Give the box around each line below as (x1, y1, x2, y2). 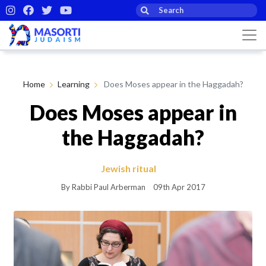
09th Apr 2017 (153, 182, 205, 192)
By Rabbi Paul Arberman (61, 182, 145, 192)
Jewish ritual (101, 162, 156, 174)
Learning (57, 78, 90, 89)
